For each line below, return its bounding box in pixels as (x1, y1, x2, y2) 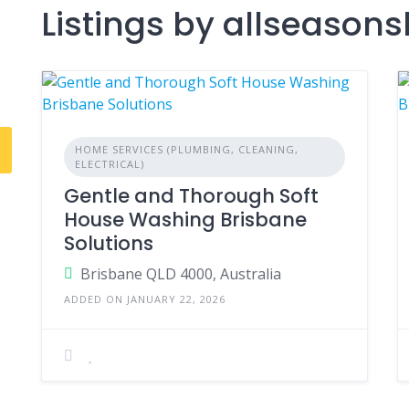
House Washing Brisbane (63, 206, 307, 233)
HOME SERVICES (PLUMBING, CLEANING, (74, 142, 299, 156)
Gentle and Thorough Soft (63, 183, 319, 209)
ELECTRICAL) (74, 157, 144, 171)
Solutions (63, 230, 153, 257)
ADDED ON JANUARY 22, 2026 (63, 292, 225, 306)
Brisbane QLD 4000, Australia (79, 264, 281, 284)
